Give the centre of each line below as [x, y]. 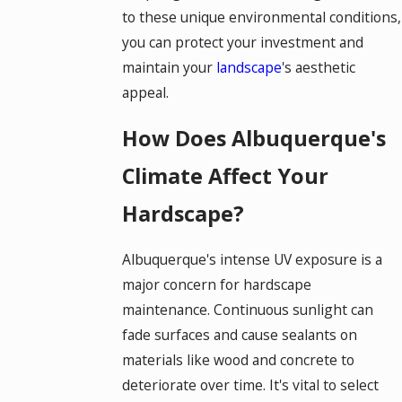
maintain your [169, 68]
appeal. [145, 93]
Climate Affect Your [225, 175]
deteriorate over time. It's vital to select [250, 385]
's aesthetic [318, 68]
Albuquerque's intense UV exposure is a [252, 259]
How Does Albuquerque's [253, 138]
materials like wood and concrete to [238, 359]
